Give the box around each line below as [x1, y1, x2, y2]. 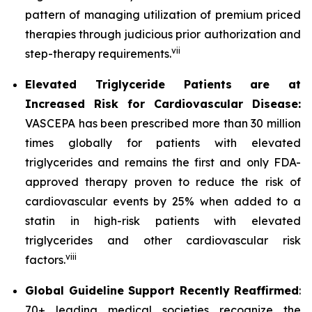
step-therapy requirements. [25, 47, 171, 61]
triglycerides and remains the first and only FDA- [25, 155, 301, 169]
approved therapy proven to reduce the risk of [25, 175, 301, 189]
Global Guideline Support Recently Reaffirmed [25, 283, 299, 297]
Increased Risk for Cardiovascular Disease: [25, 97, 301, 111]
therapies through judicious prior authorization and [25, 27, 301, 41]
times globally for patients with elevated [25, 136, 301, 150]
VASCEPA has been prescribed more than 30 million [25, 116, 301, 130]
